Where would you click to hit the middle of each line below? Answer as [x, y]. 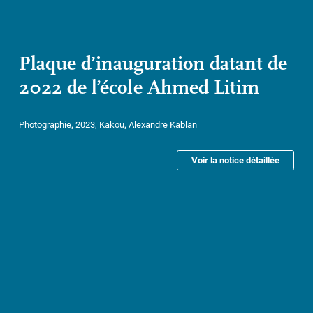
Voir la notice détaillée [236, 160]
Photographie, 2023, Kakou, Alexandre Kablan [108, 124]
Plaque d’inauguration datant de [153, 64]
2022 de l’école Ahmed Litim [139, 88]
